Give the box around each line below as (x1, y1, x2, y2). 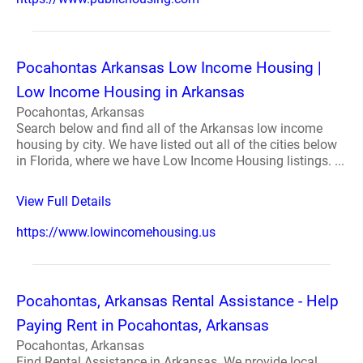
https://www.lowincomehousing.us (16, 224, 216, 240)
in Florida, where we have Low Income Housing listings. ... (16, 153, 344, 169)
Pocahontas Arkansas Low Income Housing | (16, 58, 322, 77)
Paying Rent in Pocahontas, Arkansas (16, 316, 269, 335)
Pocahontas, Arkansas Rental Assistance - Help (16, 292, 339, 310)
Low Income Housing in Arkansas (16, 83, 245, 101)
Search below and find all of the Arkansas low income (16, 121, 322, 136)
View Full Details (16, 194, 111, 209)
